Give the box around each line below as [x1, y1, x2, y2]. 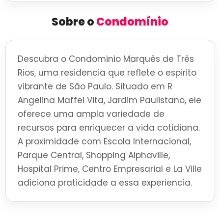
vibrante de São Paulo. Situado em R [17, 81, 172, 93]
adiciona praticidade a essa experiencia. [17, 177, 192, 189]
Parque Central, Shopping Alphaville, [17, 149, 170, 162]
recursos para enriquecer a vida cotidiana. [17, 122, 200, 134]
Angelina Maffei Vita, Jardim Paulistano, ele [17, 94, 201, 107]
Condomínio [96, 14, 168, 30]
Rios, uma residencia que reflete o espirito [17, 67, 196, 79]
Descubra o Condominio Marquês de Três [17, 53, 194, 65]
